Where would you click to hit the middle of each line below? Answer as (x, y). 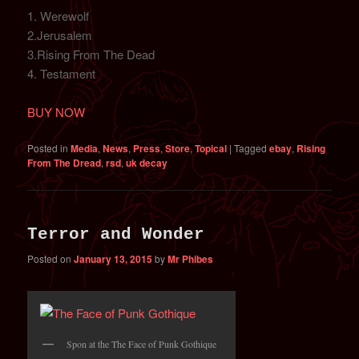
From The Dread (65, 163)
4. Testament (62, 73)
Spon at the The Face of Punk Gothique (142, 343)
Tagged (251, 148)
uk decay (147, 163)
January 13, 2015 (113, 259)
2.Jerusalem (60, 34)
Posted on (51, 259)
